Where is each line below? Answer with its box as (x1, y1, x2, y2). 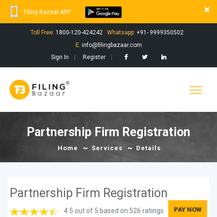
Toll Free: (31, 29, 54, 36)
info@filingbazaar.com (80, 41, 142, 48)
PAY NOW (174, 206, 201, 214)
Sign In (51, 53, 69, 61)
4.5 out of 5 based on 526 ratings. (64, 207, 165, 215)
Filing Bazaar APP (24, 9, 71, 15)
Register (83, 53, 106, 61)
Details (136, 144, 161, 152)
